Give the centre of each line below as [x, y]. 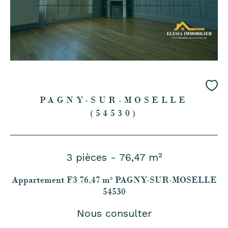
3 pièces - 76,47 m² [114, 157]
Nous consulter [114, 213]
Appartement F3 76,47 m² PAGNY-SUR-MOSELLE [114, 179]
